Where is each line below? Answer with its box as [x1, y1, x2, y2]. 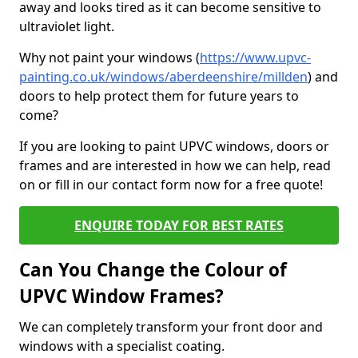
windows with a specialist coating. [19, 337, 228, 355]
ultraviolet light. [19, 18, 114, 35]
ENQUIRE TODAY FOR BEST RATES [74, 217, 284, 234]
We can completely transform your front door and [19, 318, 323, 336]
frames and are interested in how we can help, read [19, 157, 331, 174]
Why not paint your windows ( [19, 49, 200, 66]
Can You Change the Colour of [19, 257, 287, 282]
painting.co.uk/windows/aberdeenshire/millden [19, 68, 308, 86]
